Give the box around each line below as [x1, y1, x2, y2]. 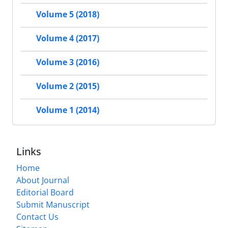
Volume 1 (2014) [36, 104, 99, 116]
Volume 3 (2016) [36, 56, 99, 68]
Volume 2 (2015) [36, 80, 99, 92]
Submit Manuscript [16, 198, 90, 210]
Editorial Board [16, 186, 74, 198]
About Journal [16, 174, 69, 186]
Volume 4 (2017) [36, 33, 99, 44]
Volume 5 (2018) [36, 9, 99, 20]
